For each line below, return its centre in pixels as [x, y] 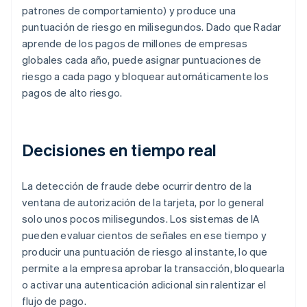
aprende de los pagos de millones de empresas [135, 44]
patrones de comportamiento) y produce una [129, 11]
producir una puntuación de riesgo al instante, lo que [145, 252]
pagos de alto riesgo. [72, 93]
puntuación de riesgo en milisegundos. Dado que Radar [152, 27]
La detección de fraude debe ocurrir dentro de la [137, 186]
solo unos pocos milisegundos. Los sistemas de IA [141, 219]
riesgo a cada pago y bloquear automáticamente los [145, 76]
